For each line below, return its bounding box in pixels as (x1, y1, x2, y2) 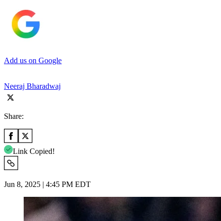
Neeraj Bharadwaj (4, 81, 61, 90)
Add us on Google (4, 56, 62, 65)
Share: (4, 111, 24, 120)
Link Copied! (13, 147, 55, 155)
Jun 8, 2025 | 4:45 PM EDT (4, 180, 91, 188)
